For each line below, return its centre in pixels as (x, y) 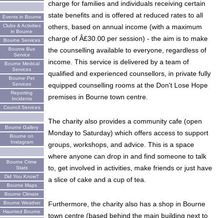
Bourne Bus (22, 49)
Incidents (22, 99)
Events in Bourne (22, 17)
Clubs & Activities (22, 26)
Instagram (22, 142)
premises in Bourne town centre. (98, 97)
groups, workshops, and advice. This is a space (121, 144)
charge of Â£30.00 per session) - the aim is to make (128, 38)
